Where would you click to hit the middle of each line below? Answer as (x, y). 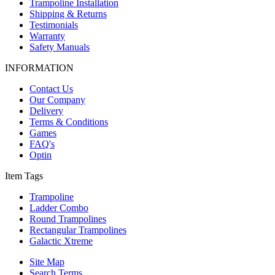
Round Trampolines (68, 219)
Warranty (47, 36)
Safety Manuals (60, 47)
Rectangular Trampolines (78, 230)
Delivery (46, 110)
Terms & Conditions (69, 122)
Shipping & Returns (68, 14)
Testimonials (54, 25)
